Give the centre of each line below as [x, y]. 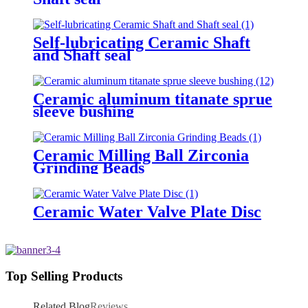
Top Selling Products [64, 276]
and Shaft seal [82, 55]
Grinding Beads [89, 167]
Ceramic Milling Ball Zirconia [141, 155]
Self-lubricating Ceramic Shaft [142, 43]
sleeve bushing [84, 112]
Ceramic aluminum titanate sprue [153, 99]
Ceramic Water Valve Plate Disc [147, 211]
